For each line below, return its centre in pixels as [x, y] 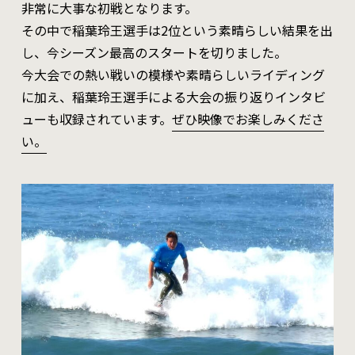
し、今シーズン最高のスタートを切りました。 [154, 53]
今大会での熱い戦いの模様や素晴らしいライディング [173, 75]
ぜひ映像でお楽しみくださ [248, 119]
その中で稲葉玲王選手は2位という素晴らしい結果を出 [177, 31]
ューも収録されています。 [96, 119]
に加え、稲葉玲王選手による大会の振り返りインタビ [173, 97]
